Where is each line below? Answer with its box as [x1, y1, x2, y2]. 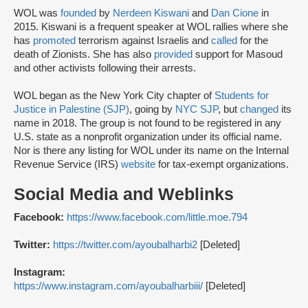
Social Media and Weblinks [14, 185, 234, 204]
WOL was [14, 8, 60, 19]
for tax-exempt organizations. [155, 159, 289, 170]
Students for [214, 90, 269, 102]
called [211, 35, 237, 47]
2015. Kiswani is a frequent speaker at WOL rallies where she [14, 21, 288, 33]
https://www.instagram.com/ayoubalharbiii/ [14, 280, 203, 292]
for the [237, 35, 268, 47]
